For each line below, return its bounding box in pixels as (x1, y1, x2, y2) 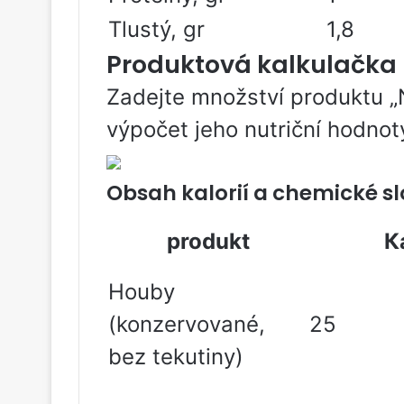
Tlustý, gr (108, 16, 205, 42)
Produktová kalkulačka (106, 48, 397, 81)
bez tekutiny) (108, 344, 243, 370)
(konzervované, (108, 311, 265, 337)
